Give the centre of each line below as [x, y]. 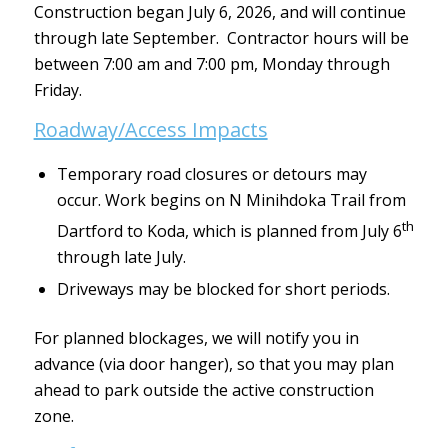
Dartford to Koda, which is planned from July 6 [229, 230]
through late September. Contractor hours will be [221, 38]
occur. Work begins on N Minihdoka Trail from [231, 199]
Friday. [57, 90]
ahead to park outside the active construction [203, 389]
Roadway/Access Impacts [150, 129]
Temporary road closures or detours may [211, 173]
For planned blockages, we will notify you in [196, 337]
